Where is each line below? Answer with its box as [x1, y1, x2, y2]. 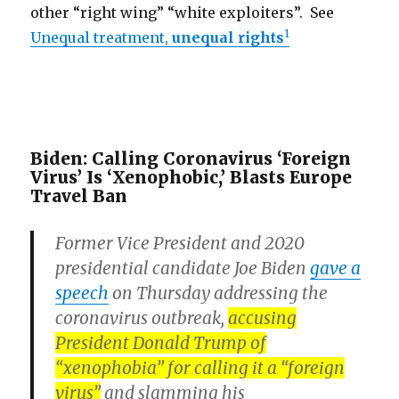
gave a [310, 257, 362, 279]
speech [55, 282, 110, 304]
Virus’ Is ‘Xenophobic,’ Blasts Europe [30, 167, 353, 188]
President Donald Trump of [55, 332, 267, 354]
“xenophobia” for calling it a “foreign [55, 357, 346, 379]
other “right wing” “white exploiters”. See [30, 4, 335, 21]
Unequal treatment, [30, 28, 173, 46]
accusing [228, 307, 297, 329]
